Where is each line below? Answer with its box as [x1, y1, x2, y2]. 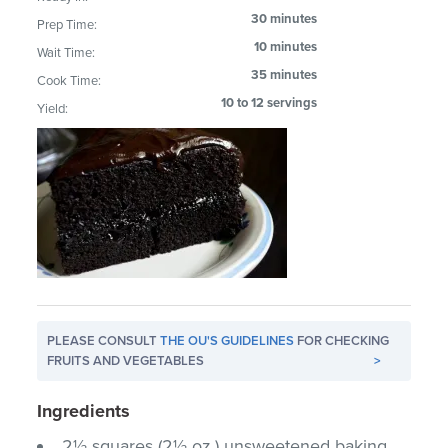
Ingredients [37, 399, 131, 422]
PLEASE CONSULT [47, 332, 161, 349]
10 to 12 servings [221, 94, 318, 111]
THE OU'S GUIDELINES [160, 332, 295, 349]
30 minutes [251, 10, 318, 27]
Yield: [37, 100, 69, 117]
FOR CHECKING [294, 332, 390, 349]
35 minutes [251, 66, 318, 83]
